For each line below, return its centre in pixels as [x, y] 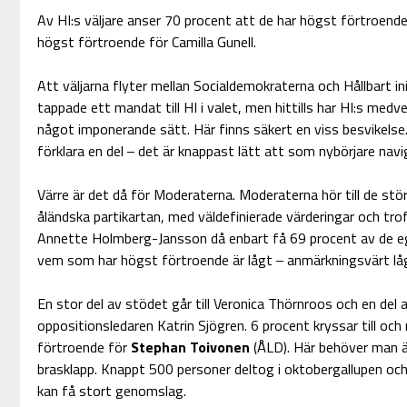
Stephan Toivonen [192, 347]
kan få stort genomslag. [111, 391]
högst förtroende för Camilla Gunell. [146, 42]
